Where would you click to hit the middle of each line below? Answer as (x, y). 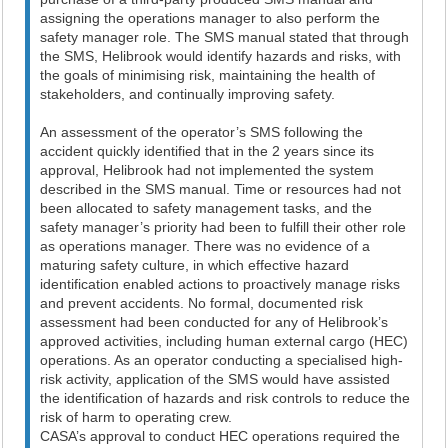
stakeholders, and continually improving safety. (188, 94)
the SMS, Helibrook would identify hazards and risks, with (221, 56)
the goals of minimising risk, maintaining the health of (208, 75)
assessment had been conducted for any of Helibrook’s (214, 322)
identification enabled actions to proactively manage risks (220, 284)
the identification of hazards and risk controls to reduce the (225, 398)
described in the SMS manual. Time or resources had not (221, 189)
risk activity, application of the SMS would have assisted (215, 379)
